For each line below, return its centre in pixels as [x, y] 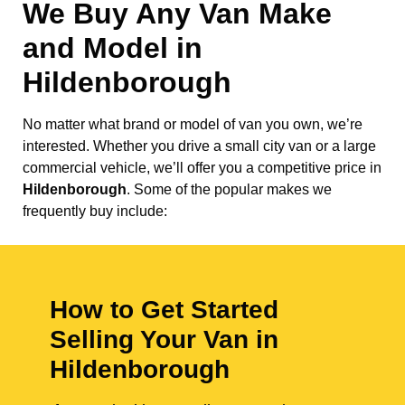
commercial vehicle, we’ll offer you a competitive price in [202, 168]
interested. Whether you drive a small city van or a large [199, 146]
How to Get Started [164, 310]
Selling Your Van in [164, 340]
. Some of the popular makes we [229, 190]
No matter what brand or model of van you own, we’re [193, 125]
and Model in [113, 48]
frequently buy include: [95, 212]
